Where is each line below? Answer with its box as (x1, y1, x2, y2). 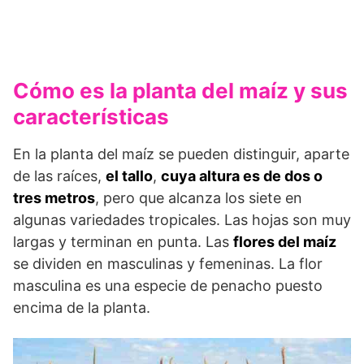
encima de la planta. (13, 298, 150, 316)
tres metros (13, 188, 95, 206)
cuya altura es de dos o (161, 167, 323, 184)
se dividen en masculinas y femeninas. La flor (13, 254, 323, 272)
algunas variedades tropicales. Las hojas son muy (13, 210, 351, 228)
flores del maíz (233, 232, 336, 250)
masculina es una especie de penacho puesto (13, 276, 323, 294)
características (13, 103, 169, 129)
